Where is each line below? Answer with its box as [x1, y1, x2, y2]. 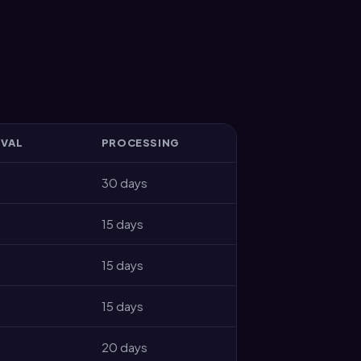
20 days [101, 338, 147, 355]
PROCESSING [101, 135, 180, 149]
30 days [101, 174, 147, 190]
